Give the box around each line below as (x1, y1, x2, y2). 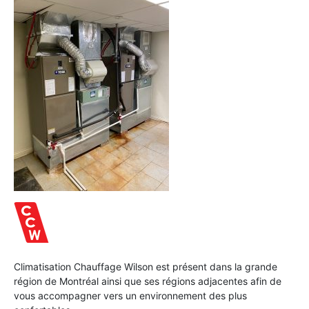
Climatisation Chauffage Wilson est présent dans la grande (14, 260, 277, 272)
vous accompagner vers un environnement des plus (14, 289, 247, 301)
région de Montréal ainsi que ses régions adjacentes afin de (14, 275, 281, 287)
